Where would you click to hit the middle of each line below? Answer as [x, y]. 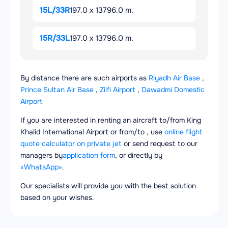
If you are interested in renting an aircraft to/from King [111, 120]
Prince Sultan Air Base [57, 90]
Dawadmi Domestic [173, 90]
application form [89, 155]
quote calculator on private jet [71, 144]
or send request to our [160, 144]
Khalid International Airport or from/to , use [92, 132]
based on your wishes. [57, 198]
